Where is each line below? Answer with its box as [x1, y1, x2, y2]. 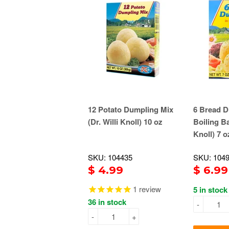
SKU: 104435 [88, 152, 132, 163]
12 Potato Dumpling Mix [88, 104, 173, 116]
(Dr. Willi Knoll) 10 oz [88, 116, 163, 128]
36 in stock [88, 196, 126, 208]
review [137, 184, 161, 195]
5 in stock [193, 184, 227, 196]
